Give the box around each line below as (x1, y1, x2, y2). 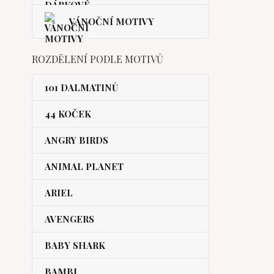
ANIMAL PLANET (45, 160, 124, 172)
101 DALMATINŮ (45, 81, 118, 94)
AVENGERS (45, 213, 94, 225)
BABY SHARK (45, 239, 105, 251)
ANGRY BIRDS (45, 134, 108, 146)
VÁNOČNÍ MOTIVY (69, 15, 154, 28)
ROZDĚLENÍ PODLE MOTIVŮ (32, 53, 163, 65)
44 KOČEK (45, 108, 91, 120)
